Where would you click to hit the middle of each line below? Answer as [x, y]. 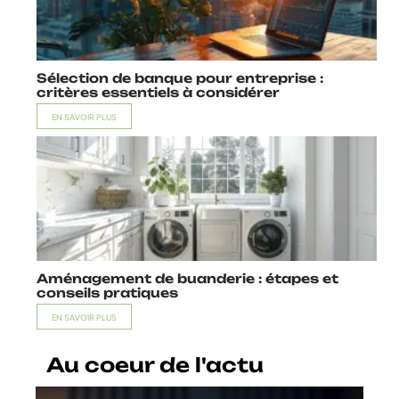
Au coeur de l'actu [155, 365]
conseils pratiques [107, 293]
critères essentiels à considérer [158, 93]
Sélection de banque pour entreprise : [180, 78]
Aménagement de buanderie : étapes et [187, 279]
